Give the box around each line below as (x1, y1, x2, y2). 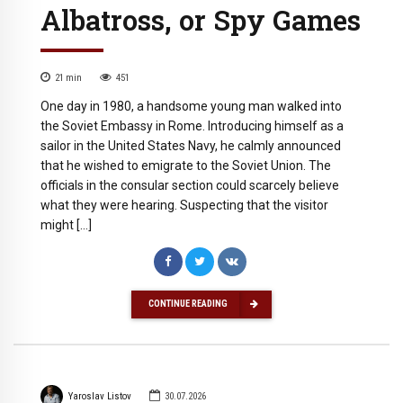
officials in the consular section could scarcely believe (40, 177, 339, 193)
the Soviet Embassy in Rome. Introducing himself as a (40, 118, 344, 133)
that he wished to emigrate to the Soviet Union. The (40, 157, 331, 173)
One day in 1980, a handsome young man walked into (40, 98, 342, 113)
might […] (40, 217, 92, 232)
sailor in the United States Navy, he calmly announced (40, 138, 341, 153)
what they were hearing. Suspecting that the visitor (40, 197, 328, 212)
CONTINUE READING (148, 298, 228, 310)
